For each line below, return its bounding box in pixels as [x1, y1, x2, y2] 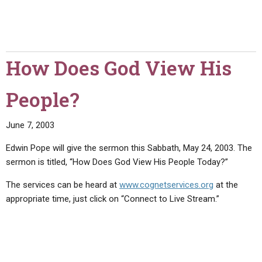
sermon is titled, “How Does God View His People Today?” [6, 156, 228, 167]
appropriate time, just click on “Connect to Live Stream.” [6, 193, 219, 204]
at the [213, 179, 238, 190]
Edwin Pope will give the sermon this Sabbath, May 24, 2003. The [6, 142, 252, 153]
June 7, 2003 [6, 119, 54, 130]
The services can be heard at [6, 179, 119, 190]
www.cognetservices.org [119, 179, 213, 190]
